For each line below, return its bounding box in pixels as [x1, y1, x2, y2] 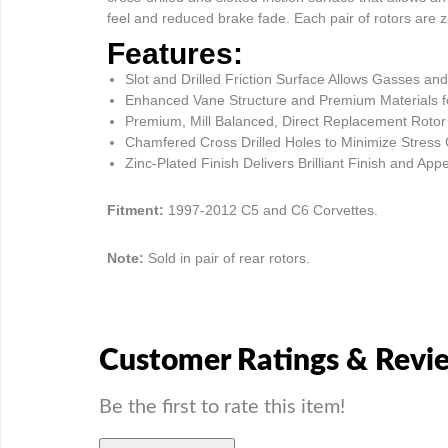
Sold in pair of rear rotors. [148, 249, 314, 266]
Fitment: [107, 201, 168, 218]
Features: [107, 36, 243, 70]
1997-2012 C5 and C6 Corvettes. [168, 201, 378, 218]
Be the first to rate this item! [99, 396, 345, 417]
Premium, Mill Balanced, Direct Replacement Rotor [125, 112, 446, 129]
